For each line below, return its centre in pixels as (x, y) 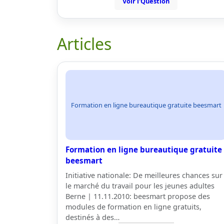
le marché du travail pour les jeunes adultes (140, 186)
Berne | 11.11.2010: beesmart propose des (138, 196)
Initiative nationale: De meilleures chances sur (144, 175)
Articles (84, 44)
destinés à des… (92, 217)
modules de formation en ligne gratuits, (133, 207)
